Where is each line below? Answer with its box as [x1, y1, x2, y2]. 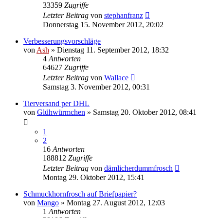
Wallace [104, 73, 128, 82]
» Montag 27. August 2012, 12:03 [59, 198, 165, 207]
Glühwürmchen [37, 108, 85, 116]
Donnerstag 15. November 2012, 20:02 [43, 20, 163, 29]
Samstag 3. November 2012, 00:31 [43, 82, 150, 91]
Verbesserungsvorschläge [23, 36, 101, 45]
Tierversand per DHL [23, 99, 90, 108]
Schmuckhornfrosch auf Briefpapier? [23, 189, 137, 198]
